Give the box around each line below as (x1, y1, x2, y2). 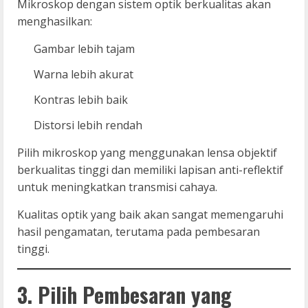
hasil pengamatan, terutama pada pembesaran (17, 223, 260, 239)
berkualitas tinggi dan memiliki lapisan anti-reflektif (17, 162, 283, 177)
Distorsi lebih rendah (34, 117, 142, 133)
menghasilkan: (17, 13, 92, 29)
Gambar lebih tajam (34, 41, 135, 56)
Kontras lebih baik (34, 91, 128, 107)
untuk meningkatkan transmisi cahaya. (17, 179, 217, 195)
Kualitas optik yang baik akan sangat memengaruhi (17, 206, 283, 222)
